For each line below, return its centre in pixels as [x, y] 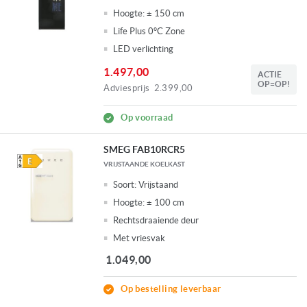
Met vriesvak [139, 238]
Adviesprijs [127, 88]
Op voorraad [147, 118]
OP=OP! [273, 84]
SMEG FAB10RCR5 [145, 150]
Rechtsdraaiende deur [156, 221]
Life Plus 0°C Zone [149, 32]
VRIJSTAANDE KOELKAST [145, 164]
